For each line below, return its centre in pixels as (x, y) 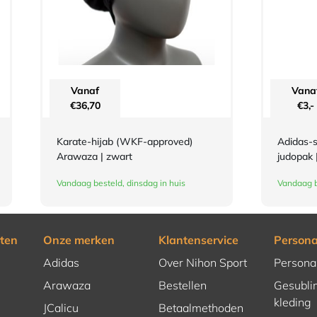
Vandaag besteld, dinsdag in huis (121, 183)
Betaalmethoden (201, 308)
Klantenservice (198, 240)
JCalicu (61, 308)
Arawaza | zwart (95, 157)
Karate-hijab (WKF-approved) (125, 142)
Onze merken (79, 240)
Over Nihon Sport (202, 263)
